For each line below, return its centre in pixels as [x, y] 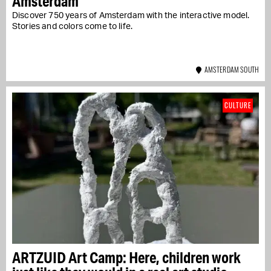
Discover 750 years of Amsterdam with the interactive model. [131, 15]
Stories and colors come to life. [73, 26]
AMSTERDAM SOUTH [230, 69]
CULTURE [238, 105]
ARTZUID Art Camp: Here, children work [126, 257]
